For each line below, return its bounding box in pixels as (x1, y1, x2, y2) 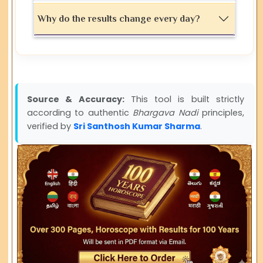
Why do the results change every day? (38, 13, 201, 24)
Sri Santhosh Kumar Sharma (73, 120, 201, 133)
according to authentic (27, 107, 133, 119)
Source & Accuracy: (27, 93, 124, 106)
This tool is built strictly (124, 93, 244, 106)
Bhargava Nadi (133, 107, 198, 119)
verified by (27, 120, 74, 133)
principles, (198, 107, 244, 119)
